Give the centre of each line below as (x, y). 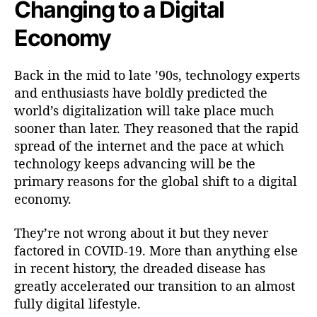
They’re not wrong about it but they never (141, 232)
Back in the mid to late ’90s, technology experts (157, 75)
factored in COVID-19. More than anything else (156, 250)
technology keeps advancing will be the (135, 164)
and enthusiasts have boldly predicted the (141, 93)
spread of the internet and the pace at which (149, 146)
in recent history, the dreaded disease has (140, 268)
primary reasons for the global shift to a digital (156, 181)
